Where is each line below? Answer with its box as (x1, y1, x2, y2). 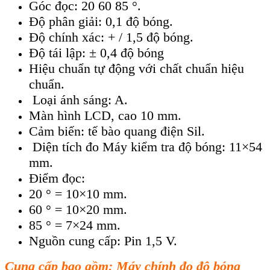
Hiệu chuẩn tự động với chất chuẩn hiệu (29, 61, 244, 77)
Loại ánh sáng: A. (29, 92, 128, 108)
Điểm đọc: (29, 171, 85, 186)
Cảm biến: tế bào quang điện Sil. (29, 124, 205, 139)
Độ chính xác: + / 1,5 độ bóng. (29, 30, 193, 45)
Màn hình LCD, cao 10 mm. (29, 108, 181, 124)
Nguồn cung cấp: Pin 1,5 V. (29, 233, 177, 249)
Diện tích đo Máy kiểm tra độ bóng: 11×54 (29, 139, 262, 155)
